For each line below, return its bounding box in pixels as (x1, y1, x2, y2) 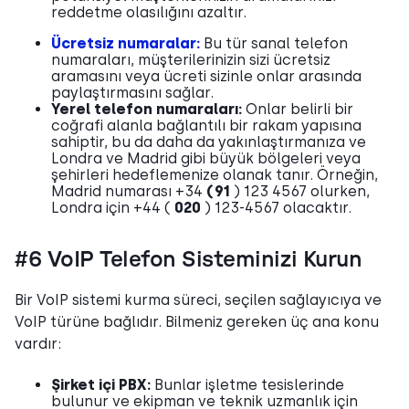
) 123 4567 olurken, (230, 182, 370, 200)
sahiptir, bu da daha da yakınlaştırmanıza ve (51, 132, 366, 151)
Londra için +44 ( (51, 198, 174, 216)
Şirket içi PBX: (51, 375, 151, 393)
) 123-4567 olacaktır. (201, 198, 351, 216)
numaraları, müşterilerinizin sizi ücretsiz (51, 50, 330, 68)
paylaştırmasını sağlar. (51, 83, 214, 101)
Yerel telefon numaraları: (51, 100, 246, 118)
